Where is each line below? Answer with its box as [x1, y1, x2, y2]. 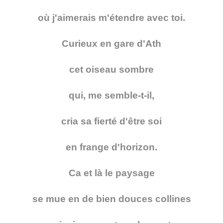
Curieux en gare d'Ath [62, 38, 161, 49]
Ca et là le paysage [68, 168, 155, 179]
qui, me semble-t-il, [69, 90, 154, 101]
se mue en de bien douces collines [32, 194, 191, 205]
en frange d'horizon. [66, 142, 157, 153]
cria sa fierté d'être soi [61, 116, 162, 127]
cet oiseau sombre [69, 64, 154, 75]
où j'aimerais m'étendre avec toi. [38, 12, 185, 23]
